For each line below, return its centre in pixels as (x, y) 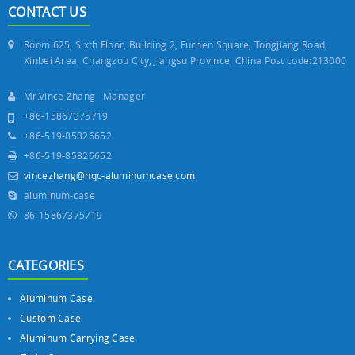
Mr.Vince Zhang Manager (85, 95)
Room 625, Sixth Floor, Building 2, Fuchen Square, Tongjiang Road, (176, 44)
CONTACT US (47, 11)
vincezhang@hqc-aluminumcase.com (110, 175)
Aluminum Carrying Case (78, 337)
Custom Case (51, 317)
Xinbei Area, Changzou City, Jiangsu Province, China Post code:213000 (185, 60)
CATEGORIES (46, 265)
